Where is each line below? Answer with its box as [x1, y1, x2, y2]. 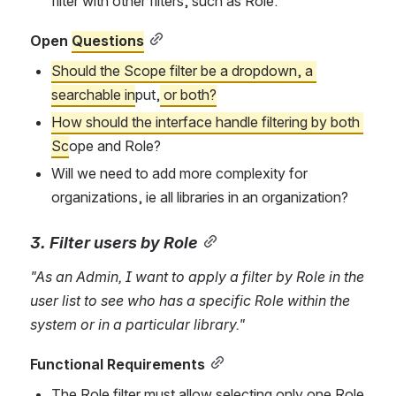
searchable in [51, 85, 135, 103]
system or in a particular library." [30, 315, 245, 333]
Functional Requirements [30, 354, 205, 373]
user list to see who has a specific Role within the [30, 291, 350, 309]
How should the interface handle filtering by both [51, 112, 360, 131]
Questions [72, 31, 144, 49]
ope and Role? [69, 136, 161, 155]
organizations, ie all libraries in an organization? [51, 187, 348, 206]
